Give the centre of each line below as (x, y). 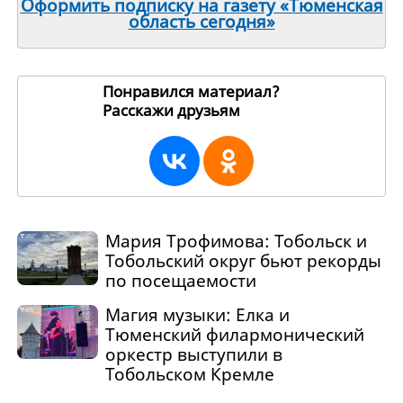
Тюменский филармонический (234, 335)
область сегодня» (201, 21)
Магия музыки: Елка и (197, 315)
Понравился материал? (191, 91)
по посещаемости (180, 280)
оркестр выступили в (193, 355)
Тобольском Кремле (189, 375)
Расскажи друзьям (173, 110)
